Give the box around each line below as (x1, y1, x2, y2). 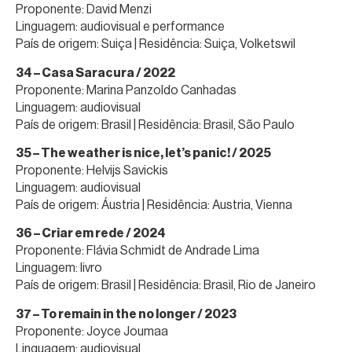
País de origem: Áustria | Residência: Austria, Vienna (16, 196, 292, 212)
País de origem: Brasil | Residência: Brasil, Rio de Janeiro (16, 277, 316, 293)
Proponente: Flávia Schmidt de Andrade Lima (16, 243, 259, 258)
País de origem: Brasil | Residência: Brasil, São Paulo (16, 116, 295, 132)
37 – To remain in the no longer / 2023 (16, 306, 236, 321)
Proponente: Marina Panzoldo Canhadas (16, 82, 236, 97)
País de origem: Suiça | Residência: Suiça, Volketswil (16, 36, 295, 52)
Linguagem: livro (16, 260, 102, 276)
